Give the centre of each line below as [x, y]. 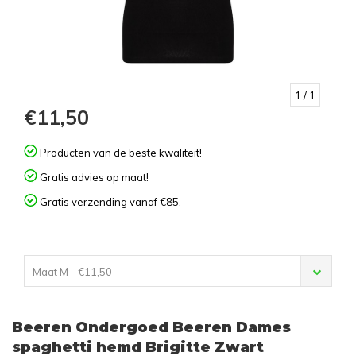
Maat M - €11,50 [72, 272]
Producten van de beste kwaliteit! [120, 153]
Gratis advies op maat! [93, 178]
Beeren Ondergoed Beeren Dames [151, 328]
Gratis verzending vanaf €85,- [111, 202]
